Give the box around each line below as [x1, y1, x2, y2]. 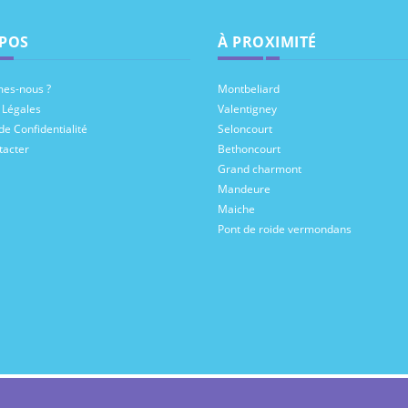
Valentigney [218, 101, 277, 117]
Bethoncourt [218, 141, 280, 157]
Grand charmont [218, 161, 301, 177]
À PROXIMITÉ [218, 32, 317, 52]
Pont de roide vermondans [218, 221, 352, 237]
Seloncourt [218, 121, 272, 137]
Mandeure [218, 181, 270, 197]
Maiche [218, 201, 255, 217]
